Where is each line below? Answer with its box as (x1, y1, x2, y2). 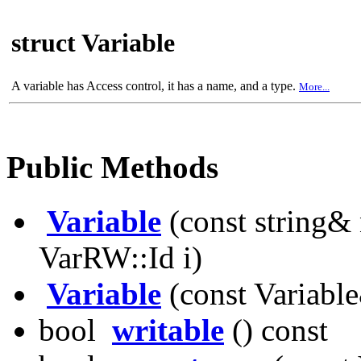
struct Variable (11, 28, 175, 58)
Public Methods (6, 150, 218, 185)
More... (299, 81, 330, 93)
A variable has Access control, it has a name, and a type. (11, 79, 299, 93)
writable (112, 312, 224, 347)
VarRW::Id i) (39, 239, 202, 275)
